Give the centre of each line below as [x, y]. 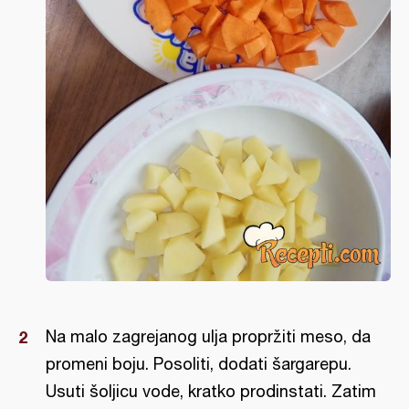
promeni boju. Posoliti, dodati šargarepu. [199, 364]
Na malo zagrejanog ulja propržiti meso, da [208, 336]
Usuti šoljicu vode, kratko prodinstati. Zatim [211, 391]
